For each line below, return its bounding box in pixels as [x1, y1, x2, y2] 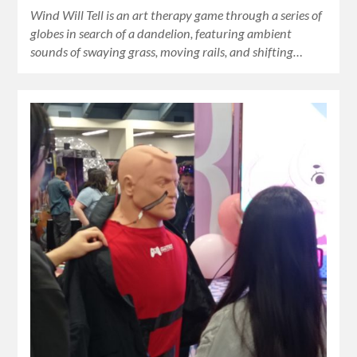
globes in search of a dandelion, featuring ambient [30, 25, 292, 41]
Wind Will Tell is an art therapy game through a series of [30, 7, 323, 23]
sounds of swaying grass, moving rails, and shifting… [30, 44, 304, 60]
